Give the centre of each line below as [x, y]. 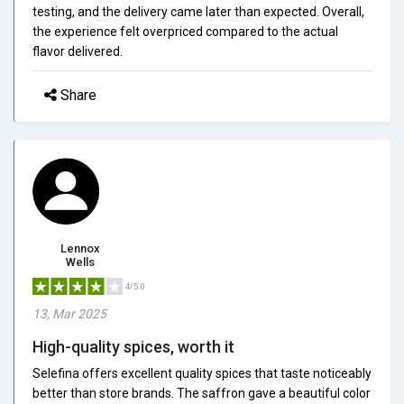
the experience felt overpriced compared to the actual [185, 31]
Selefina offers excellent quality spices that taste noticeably [202, 373]
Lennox [80, 248]
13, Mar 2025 [69, 313]
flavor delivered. [78, 51]
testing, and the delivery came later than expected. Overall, [198, 11]
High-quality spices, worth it [133, 346]
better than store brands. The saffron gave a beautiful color [202, 393]
